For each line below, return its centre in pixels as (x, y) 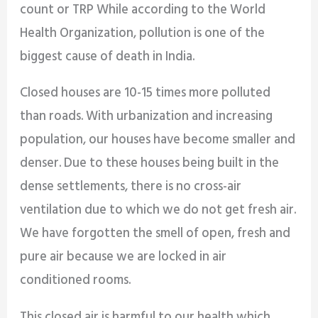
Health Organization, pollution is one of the (143, 34)
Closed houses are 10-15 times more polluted (146, 94)
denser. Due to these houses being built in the (150, 164)
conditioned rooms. (76, 281)
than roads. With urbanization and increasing (147, 117)
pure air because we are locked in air (124, 258)
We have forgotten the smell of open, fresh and (155, 234)
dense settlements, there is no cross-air (131, 187)
